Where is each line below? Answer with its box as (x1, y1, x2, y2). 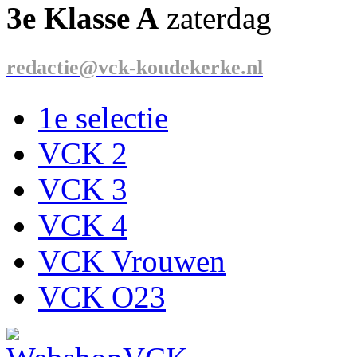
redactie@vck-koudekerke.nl (6, 55, 263, 79)
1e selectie (38, 100, 168, 135)
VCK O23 (38, 279, 166, 314)
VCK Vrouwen (38, 243, 226, 278)
